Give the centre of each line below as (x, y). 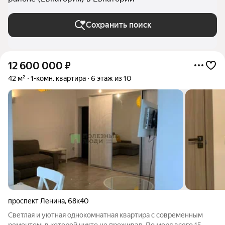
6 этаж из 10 (111, 78)
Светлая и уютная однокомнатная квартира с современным (105, 215)
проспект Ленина (36, 201)
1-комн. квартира (58, 78)
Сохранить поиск (119, 25)
